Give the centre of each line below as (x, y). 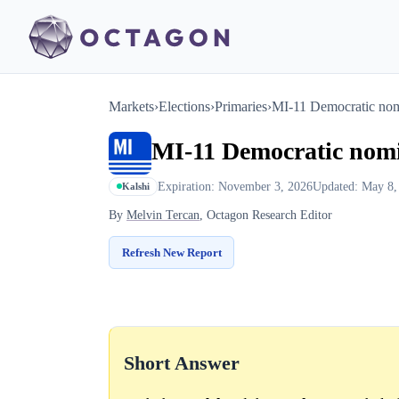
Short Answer (182, 363)
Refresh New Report (171, 252)
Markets (131, 106)
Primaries (241, 106)
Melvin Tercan (163, 215)
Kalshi (136, 187)
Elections (184, 106)
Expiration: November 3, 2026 (235, 186)
